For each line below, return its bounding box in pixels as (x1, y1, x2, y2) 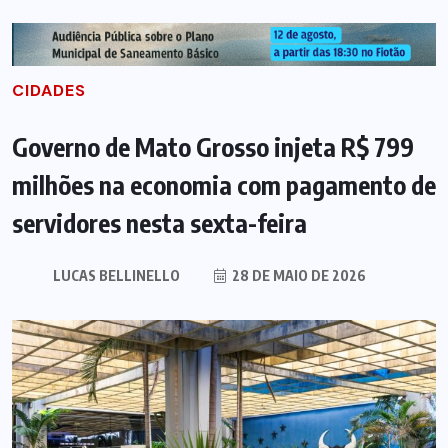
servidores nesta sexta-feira (12, 206, 307, 239)
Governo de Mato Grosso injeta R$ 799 (12, 130, 414, 163)
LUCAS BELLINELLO (52, 266, 180, 284)
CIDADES (12, 79, 86, 101)
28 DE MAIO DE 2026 (228, 266, 366, 284)
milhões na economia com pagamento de (12, 168, 436, 201)
